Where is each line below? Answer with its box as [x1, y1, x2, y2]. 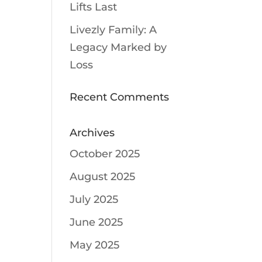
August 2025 [70, 170, 136, 183]
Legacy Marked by [70, 41, 167, 54]
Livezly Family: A [70, 23, 157, 36]
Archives [70, 126, 115, 139]
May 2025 [70, 239, 120, 251]
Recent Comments [70, 91, 170, 104]
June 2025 [70, 216, 123, 229]
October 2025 [70, 147, 140, 160]
